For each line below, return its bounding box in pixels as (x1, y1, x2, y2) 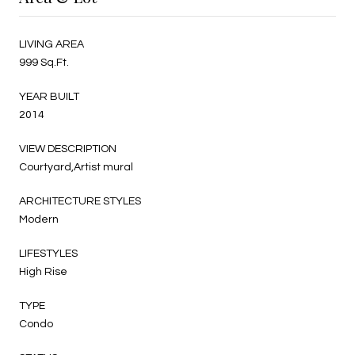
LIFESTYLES (19, 247, 78, 259)
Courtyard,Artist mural (19, 161, 133, 173)
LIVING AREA (19, 38, 84, 50)
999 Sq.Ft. (19, 56, 69, 68)
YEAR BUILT (19, 90, 79, 102)
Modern (19, 213, 59, 225)
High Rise (19, 265, 67, 277)
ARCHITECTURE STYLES (19, 195, 141, 207)
